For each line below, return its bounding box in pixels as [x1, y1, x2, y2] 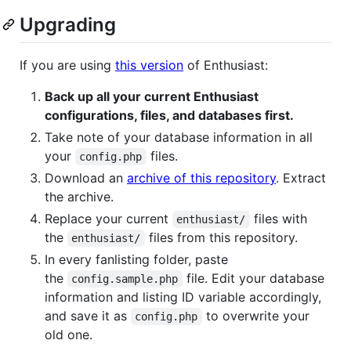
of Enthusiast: [183, 56, 268, 73]
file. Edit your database [182, 270, 328, 286]
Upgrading [20, 13, 116, 36]
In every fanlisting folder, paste [45, 251, 228, 267]
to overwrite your [201, 307, 313, 324]
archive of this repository [127, 169, 276, 186]
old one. [45, 326, 92, 342]
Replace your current [45, 210, 172, 226]
